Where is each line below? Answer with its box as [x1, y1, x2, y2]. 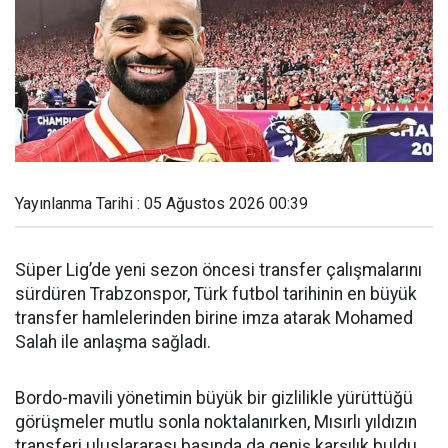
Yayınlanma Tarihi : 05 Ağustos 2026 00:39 [15, 194, 308, 213]
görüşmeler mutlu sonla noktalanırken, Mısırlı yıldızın [15, 412, 417, 432]
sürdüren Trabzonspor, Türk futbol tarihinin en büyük [15, 284, 417, 304]
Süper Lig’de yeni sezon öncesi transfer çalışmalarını [15, 260, 422, 280]
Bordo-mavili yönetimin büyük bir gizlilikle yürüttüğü [15, 388, 413, 408]
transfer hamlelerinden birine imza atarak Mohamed [15, 308, 413, 328]
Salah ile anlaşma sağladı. [15, 332, 211, 352]
